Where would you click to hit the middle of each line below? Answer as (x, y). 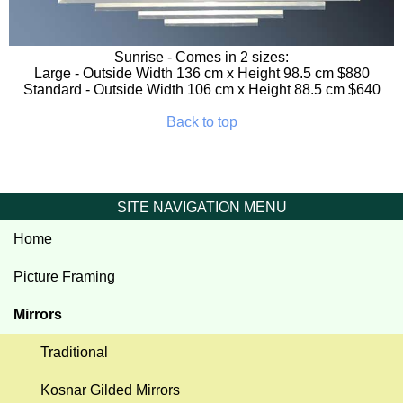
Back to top (201, 121)
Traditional (74, 352)
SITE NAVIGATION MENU (201, 207)
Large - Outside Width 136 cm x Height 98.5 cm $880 (201, 73)
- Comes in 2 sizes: (226, 57)
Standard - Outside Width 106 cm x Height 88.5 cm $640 (201, 89)
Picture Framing (64, 276)
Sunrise (139, 57)
